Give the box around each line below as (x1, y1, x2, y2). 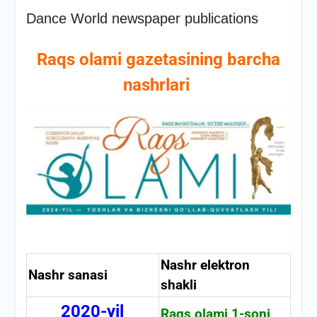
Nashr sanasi (28, 267, 108, 283)
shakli (160, 277, 200, 293)
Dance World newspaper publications (25, 11, 258, 26)
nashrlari (122, 75, 194, 95)
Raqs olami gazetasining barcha (36, 50, 280, 69)
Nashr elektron (160, 257, 250, 273)
